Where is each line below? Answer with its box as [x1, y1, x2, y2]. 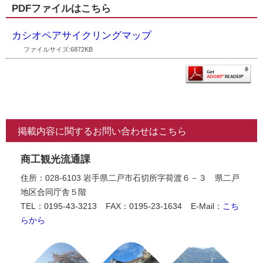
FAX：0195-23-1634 [106, 201, 182, 211]
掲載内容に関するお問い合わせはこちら [18, 126, 187, 137]
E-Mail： [191, 201, 222, 211]
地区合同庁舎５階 [21, 187, 86, 197]
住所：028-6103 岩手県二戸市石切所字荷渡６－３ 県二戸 [21, 173, 240, 183]
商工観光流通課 [21, 153, 90, 166]
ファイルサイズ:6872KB [23, 46, 93, 53]
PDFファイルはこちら [12, 2, 111, 15]
